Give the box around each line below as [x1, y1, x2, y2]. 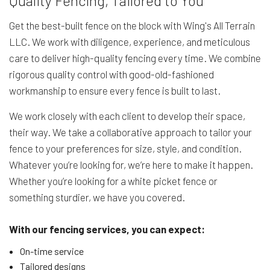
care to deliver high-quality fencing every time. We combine [9, 52, 261, 64]
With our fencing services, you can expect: [9, 223, 205, 236]
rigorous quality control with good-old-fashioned [9, 68, 214, 81]
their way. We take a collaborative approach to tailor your [9, 126, 252, 139]
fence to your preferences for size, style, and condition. [9, 142, 242, 155]
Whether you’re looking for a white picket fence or [9, 175, 218, 187]
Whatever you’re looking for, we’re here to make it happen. [9, 159, 253, 171]
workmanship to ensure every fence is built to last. [9, 84, 221, 97]
